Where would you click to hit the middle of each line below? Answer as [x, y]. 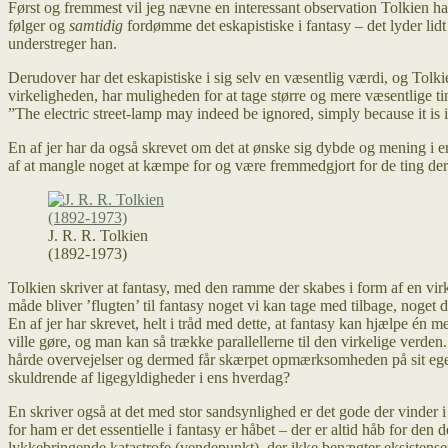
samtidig [96, 25]
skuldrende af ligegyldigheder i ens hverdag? [149, 377]
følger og [38, 25]
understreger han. [62, 43]
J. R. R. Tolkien [98, 235]
